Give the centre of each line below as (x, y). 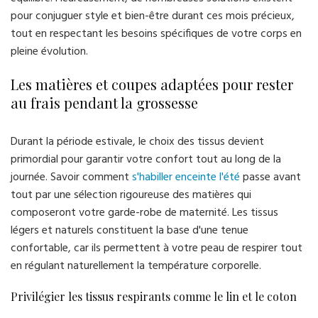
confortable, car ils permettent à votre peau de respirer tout (157, 249)
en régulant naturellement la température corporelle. (136, 267)
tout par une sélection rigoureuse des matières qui (131, 196)
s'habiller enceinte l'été (186, 178)
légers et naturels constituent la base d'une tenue (130, 231)
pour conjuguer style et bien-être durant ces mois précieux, (153, 17)
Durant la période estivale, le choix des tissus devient (137, 142)
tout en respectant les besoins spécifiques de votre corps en (156, 34)
